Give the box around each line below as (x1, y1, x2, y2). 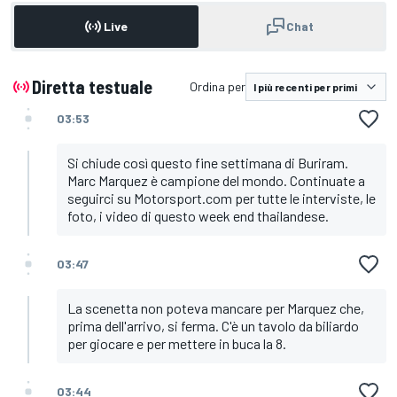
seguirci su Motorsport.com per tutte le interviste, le (67, 190, 376, 207)
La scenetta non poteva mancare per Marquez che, (67, 300, 364, 317)
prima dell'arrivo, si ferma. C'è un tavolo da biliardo (67, 317, 359, 335)
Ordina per (190, 79, 245, 95)
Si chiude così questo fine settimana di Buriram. (67, 154, 348, 172)
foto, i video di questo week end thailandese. (67, 207, 329, 225)
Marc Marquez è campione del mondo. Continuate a (67, 172, 365, 190)
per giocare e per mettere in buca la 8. (67, 335, 286, 353)
